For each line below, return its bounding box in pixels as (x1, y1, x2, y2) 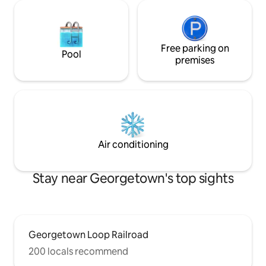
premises (175, 54, 214, 67)
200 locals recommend (28, 245, 128, 258)
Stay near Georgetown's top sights (32, 170, 234, 188)
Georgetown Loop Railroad (28, 229, 148, 242)
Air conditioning (97, 138, 169, 151)
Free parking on (160, 42, 229, 55)
